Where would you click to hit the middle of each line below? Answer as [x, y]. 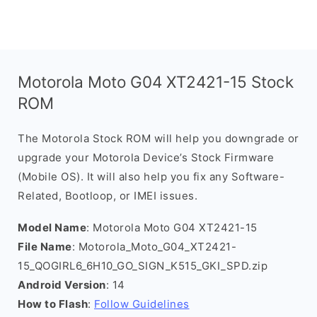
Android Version [62, 285]
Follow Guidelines [142, 304]
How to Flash [53, 304]
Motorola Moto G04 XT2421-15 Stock [156, 82]
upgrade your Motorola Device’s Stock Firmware [146, 157]
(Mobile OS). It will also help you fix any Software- [151, 177]
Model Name [52, 227]
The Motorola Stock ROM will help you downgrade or [158, 138]
